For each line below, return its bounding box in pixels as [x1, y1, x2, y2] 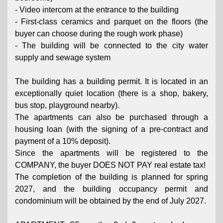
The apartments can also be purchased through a [15, 113, 208, 121]
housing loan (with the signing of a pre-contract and [15, 125, 208, 133]
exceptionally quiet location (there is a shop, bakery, [15, 89, 208, 98]
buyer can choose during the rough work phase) [15, 29, 183, 38]
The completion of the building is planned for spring [15, 173, 208, 181]
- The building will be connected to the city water [15, 41, 208, 50]
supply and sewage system [15, 53, 111, 62]
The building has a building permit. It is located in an [15, 77, 208, 86]
